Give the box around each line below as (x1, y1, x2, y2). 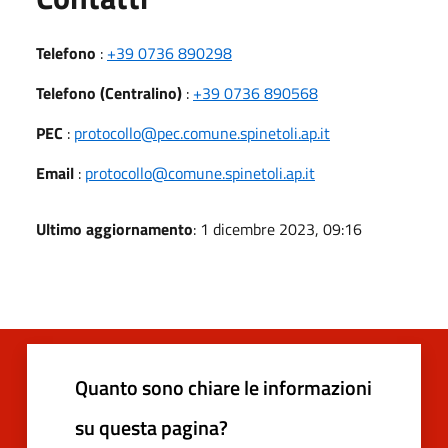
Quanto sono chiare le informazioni (75, 371, 372, 403)
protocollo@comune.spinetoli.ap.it (85, 160, 315, 185)
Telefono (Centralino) (36, 80, 182, 105)
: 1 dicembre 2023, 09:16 (193, 216, 362, 241)
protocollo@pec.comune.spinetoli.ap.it (74, 120, 330, 145)
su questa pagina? (75, 411, 228, 443)
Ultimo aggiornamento (36, 216, 193, 241)
